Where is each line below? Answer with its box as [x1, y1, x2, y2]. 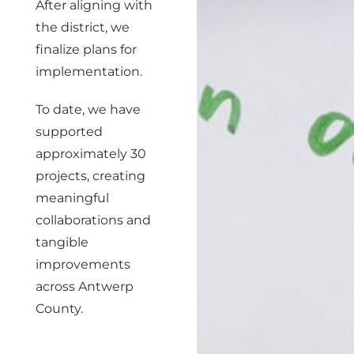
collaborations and [36, 213, 151, 228]
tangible [36, 235, 88, 250]
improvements [36, 257, 130, 272]
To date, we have [36, 102, 141, 117]
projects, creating [36, 168, 145, 183]
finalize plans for [36, 42, 137, 57]
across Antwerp [36, 279, 134, 294]
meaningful [36, 190, 109, 205]
